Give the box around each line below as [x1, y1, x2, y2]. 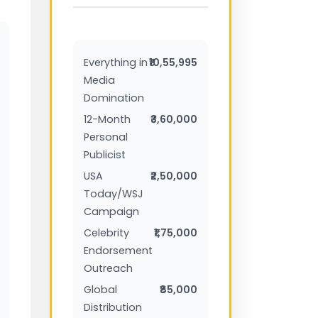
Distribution [83, 300, 142, 314]
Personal [83, 129, 128, 144]
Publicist [83, 147, 126, 162]
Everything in [83, 55, 148, 70]
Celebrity [83, 225, 129, 240]
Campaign [83, 204, 139, 219]
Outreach [83, 261, 133, 275]
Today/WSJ [83, 186, 143, 201]
